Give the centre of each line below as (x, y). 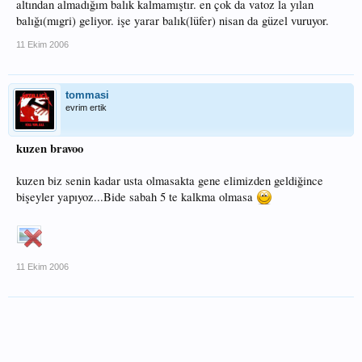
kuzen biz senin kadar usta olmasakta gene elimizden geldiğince (170, 181)
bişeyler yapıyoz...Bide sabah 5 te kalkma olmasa (136, 197)
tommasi (87, 95)
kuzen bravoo (50, 149)
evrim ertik (86, 108)
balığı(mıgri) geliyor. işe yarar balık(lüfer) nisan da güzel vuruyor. (173, 21)
